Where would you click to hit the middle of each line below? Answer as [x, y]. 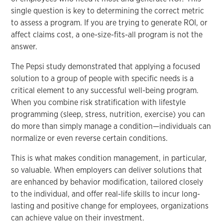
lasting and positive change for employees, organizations [110, 206]
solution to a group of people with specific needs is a [103, 78]
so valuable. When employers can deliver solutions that [107, 170]
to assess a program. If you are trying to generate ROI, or [110, 22]
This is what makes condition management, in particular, [109, 158]
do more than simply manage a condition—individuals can [111, 126]
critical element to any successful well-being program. [105, 90]
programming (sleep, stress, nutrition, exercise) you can [108, 114]
